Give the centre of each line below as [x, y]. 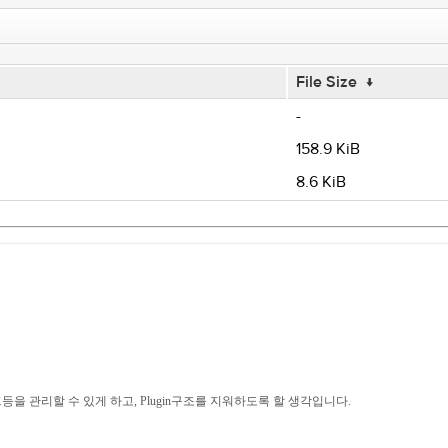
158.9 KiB [327, 149]
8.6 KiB [320, 182]
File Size [326, 82]
